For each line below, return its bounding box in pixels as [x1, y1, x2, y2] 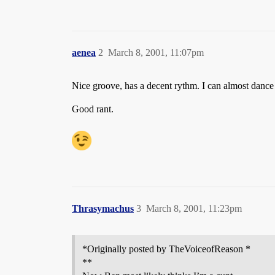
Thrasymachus [72, 203, 134, 214]
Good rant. [72, 104, 114, 114]
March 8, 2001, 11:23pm [146, 203, 242, 214]
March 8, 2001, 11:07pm [108, 47, 204, 58]
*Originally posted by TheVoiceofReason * [82, 244, 250, 254]
